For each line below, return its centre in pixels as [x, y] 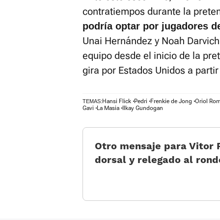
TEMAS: [92, 101]
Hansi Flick [117, 101]
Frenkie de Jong [171, 101]
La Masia [108, 108]
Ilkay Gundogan [143, 108]
